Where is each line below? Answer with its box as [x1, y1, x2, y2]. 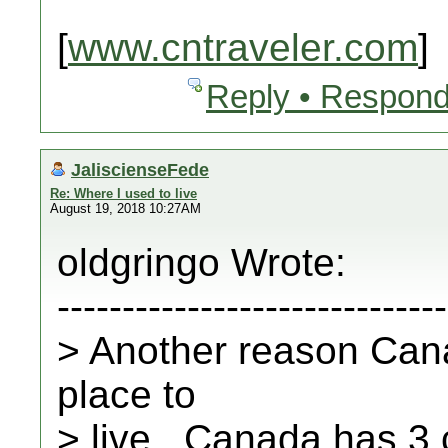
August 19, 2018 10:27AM [50, 201, 201, 216]
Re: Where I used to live [50, 186, 197, 201]
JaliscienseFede [71, 159, 209, 180]
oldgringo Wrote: [57, 241, 346, 284]
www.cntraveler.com [68, 26, 418, 69]
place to [57, 373, 196, 416]
